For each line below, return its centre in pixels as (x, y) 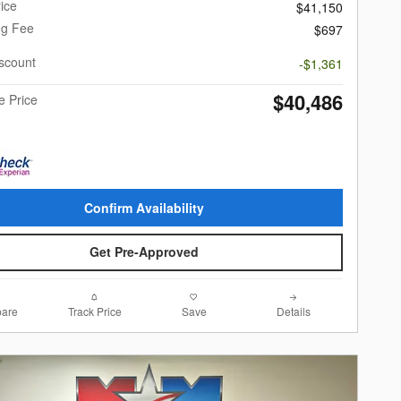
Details (293, 311)
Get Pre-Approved (144, 252)
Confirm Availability (144, 207)
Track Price (94, 311)
